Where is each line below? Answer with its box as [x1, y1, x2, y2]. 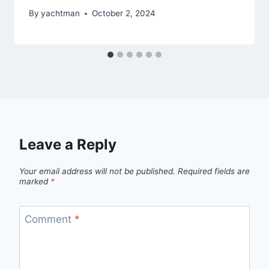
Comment [24, 213, 74, 225]
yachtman [41, 8, 80, 19]
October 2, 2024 [92, 8, 156, 19]
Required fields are [178, 166, 250, 176]
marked [19, 176, 50, 186]
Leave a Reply [19, 136, 116, 154]
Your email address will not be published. [19, 166, 175, 176]
